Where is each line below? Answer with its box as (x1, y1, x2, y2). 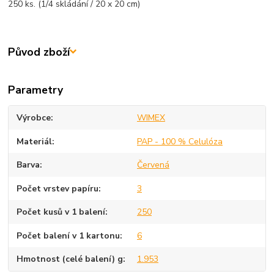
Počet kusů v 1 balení (17, 206, 106, 218)
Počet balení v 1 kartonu (17, 229, 120, 242)
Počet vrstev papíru (17, 182, 99, 194)
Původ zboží (8, 44, 70, 59)
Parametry (8, 83, 64, 98)
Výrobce (17, 112, 51, 124)
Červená (136, 159, 169, 171)
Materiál (17, 135, 53, 147)
